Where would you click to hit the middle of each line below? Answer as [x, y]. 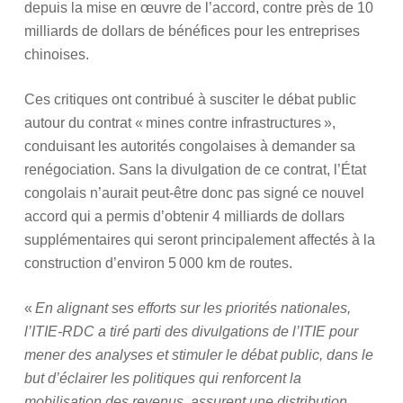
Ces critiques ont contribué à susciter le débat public [190, 99]
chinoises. [56, 54]
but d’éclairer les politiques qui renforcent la [162, 378]
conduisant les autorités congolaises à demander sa [189, 146]
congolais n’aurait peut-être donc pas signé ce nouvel [194, 193]
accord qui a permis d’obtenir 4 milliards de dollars [184, 216]
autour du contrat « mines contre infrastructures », [179, 123]
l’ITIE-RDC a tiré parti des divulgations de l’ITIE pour [191, 331]
